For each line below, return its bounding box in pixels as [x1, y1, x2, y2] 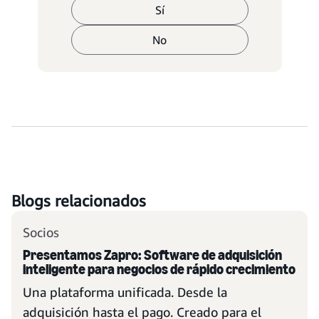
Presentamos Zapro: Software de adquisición [23, 246, 282, 263]
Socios [23, 224, 59, 240]
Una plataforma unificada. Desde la [23, 284, 227, 300]
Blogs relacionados [11, 192, 146, 210]
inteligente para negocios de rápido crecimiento [23, 261, 296, 278]
